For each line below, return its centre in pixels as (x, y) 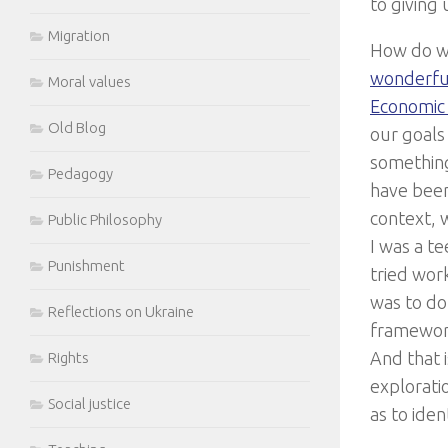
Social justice (89, 403)
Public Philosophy (105, 219)
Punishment (86, 265)
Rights (68, 357)
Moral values (89, 81)
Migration (79, 35)
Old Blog (77, 127)
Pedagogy (80, 173)
